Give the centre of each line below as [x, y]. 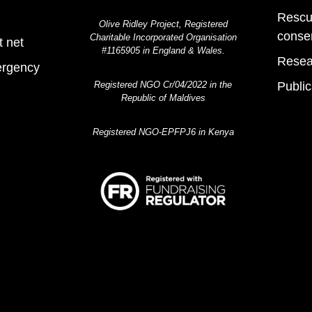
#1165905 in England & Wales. [163, 50]
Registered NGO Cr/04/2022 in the [163, 84]
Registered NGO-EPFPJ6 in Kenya [163, 132]
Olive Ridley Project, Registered [163, 24]
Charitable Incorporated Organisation [163, 37]
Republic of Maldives [163, 97]
